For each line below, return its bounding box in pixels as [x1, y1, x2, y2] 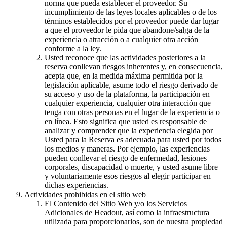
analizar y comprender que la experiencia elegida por [45, 126, 213, 135]
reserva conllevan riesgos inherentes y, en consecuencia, [45, 62, 223, 71]
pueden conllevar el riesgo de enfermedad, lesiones [45, 153, 207, 162]
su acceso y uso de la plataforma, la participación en [45, 89, 210, 98]
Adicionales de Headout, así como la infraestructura [45, 208, 209, 217]
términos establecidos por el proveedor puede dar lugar [45, 16, 219, 25]
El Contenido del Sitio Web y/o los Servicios [45, 199, 187, 208]
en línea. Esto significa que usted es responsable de [45, 117, 207, 126]
